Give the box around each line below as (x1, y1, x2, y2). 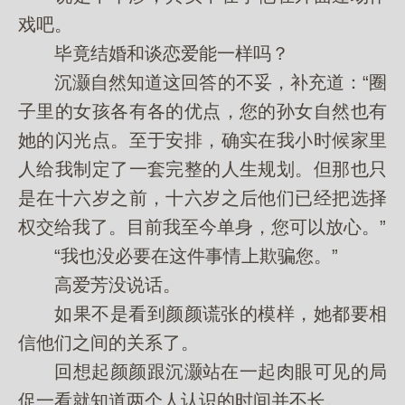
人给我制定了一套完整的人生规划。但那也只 (18, 159, 387, 179)
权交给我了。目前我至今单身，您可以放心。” (18, 217, 386, 237)
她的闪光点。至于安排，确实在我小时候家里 (18, 130, 387, 150)
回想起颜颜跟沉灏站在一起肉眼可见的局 (18, 362, 387, 381)
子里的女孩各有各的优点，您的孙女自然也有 (18, 101, 387, 121)
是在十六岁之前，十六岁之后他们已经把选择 (18, 188, 387, 208)
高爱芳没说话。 (18, 275, 181, 295)
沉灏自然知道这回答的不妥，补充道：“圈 (18, 72, 387, 92)
